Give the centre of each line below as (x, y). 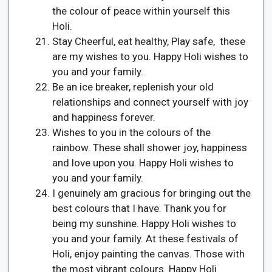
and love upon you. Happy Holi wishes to (143, 162)
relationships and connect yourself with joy (150, 102)
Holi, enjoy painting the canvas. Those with (148, 253)
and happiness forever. (104, 117)
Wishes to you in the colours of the (131, 132)
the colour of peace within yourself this (141, 11)
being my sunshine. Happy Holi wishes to (144, 223)
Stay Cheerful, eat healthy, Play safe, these (149, 41)
